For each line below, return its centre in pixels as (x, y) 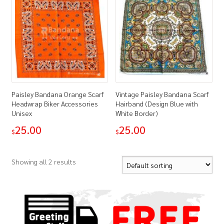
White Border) (137, 113)
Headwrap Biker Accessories (54, 103)
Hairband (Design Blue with (157, 103)
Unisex (21, 113)
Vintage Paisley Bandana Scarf (162, 94)
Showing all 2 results (43, 162)
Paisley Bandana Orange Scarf (57, 94)
